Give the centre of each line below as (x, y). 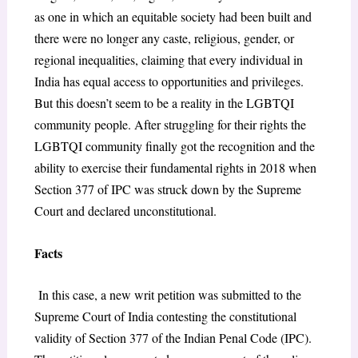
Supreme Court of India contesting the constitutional (165, 316)
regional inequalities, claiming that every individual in (168, 60)
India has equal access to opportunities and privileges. (169, 82)
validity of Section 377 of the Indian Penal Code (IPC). (173, 338)
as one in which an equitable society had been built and (173, 17)
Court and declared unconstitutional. (125, 211)
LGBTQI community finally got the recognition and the (174, 146)
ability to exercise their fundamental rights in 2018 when (175, 168)
